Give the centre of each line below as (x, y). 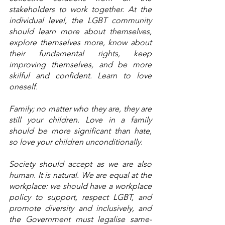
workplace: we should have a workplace (80, 186)
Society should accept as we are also (80, 164)
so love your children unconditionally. (77, 142)
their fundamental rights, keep (80, 54)
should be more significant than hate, (80, 131)
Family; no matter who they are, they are (80, 109)
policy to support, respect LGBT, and (80, 197)
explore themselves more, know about (80, 43)
